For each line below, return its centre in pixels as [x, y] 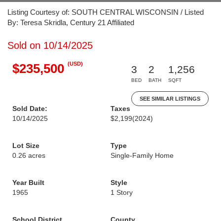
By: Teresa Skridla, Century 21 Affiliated [71, 22]
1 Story [122, 192]
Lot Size [26, 146]
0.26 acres [29, 155]
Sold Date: [30, 109]
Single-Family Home [142, 155]
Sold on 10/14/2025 [50, 45]
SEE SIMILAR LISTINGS [170, 99]
